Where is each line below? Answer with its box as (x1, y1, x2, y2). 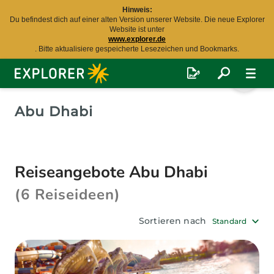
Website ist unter (109, 25, 165, 34)
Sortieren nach (139, 215, 207, 226)
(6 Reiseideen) (15, 185, 120, 204)
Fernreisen (14, 77, 61, 87)
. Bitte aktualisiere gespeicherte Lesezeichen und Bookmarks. (35, 45, 239, 53)
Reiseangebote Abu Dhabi (15, 161, 208, 183)
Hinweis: (122, 6, 152, 14)
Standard (212, 217, 246, 226)
